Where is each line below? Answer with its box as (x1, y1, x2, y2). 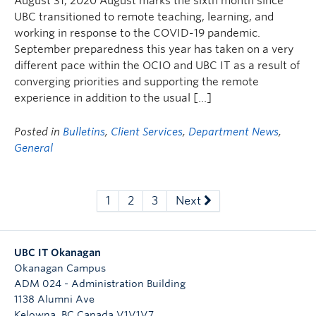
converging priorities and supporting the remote (14, 75, 259, 88)
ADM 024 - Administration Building (14, 278, 186, 289)
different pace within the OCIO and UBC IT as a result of (14, 59, 300, 72)
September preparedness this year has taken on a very (14, 43, 293, 56)
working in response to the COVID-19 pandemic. (14, 27, 260, 39)
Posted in (14, 126, 63, 138)
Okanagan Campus (14, 262, 106, 274)
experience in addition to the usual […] (14, 92, 212, 104)
